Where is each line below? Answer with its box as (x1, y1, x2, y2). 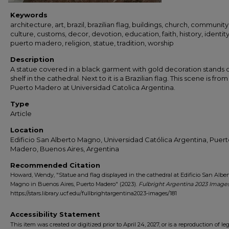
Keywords (10, 11, 48, 19)
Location (10, 126, 43, 134)
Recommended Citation (10, 161, 100, 169)
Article (10, 109, 32, 118)
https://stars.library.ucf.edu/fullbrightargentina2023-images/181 (10, 190, 177, 197)
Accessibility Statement (10, 210, 100, 218)
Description (10, 55, 54, 63)
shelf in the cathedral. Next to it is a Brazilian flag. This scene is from (10, 74, 228, 82)
